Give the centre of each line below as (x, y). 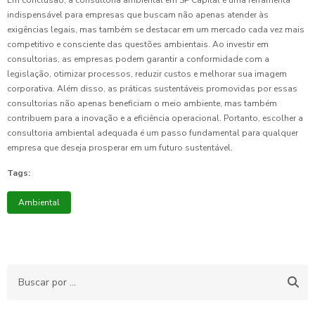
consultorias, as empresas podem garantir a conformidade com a (138, 59)
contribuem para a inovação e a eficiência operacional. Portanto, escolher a (155, 118)
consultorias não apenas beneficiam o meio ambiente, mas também (142, 104)
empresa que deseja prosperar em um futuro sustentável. (120, 148)
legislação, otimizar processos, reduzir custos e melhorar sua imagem (147, 74)
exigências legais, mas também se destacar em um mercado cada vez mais (156, 30)
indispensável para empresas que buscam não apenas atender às (138, 15)
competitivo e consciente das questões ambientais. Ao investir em (138, 45)
